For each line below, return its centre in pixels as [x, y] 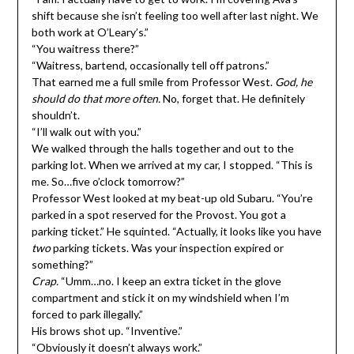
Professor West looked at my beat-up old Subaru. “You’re [172, 198]
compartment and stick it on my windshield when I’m [160, 298]
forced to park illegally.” [87, 314]
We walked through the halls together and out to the [162, 149]
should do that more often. [96, 99]
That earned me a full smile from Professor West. [153, 82]
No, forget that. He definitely [232, 99]
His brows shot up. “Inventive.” [107, 331]
